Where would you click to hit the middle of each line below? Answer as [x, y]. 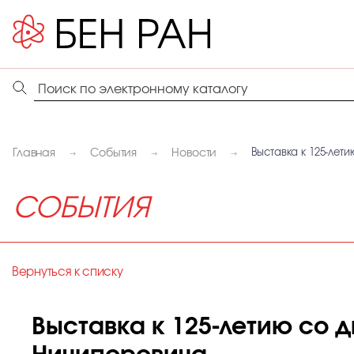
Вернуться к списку [68, 273]
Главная [34, 154]
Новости [194, 154]
